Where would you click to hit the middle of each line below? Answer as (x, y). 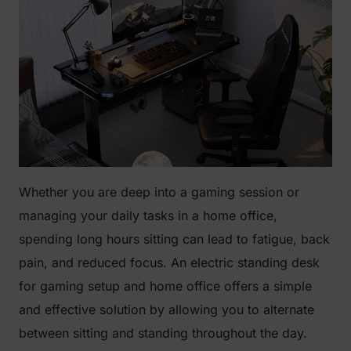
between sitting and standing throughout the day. (163, 333)
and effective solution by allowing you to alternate (166, 309)
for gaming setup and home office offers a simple (165, 286)
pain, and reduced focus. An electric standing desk (169, 262)
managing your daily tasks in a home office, (148, 215)
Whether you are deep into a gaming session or (159, 192)
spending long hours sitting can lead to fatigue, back (174, 239)
